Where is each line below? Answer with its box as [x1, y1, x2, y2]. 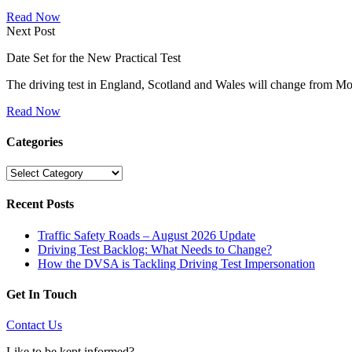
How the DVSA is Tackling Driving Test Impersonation [38, 256, 315, 270]
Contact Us [6, 318, 62, 332]
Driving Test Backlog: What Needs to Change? [38, 242, 272, 256]
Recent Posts [6, 197, 74, 211]
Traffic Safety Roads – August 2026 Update [38, 228, 255, 242]
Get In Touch [6, 287, 77, 301]
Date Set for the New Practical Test [6, 50, 181, 64]
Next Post [6, 24, 55, 38]
